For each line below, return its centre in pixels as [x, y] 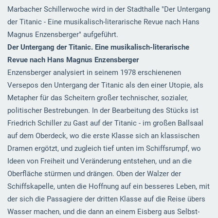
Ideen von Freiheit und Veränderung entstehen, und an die [99, 161]
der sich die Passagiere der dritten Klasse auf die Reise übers [106, 199]
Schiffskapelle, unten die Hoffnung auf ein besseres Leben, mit [108, 187]
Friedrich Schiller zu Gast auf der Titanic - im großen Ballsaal [105, 123]
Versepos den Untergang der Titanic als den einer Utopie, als [105, 85]
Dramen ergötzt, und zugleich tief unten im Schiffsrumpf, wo [104, 149]
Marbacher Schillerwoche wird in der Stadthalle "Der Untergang [109, 9]
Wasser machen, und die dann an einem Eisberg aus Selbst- [103, 212]
